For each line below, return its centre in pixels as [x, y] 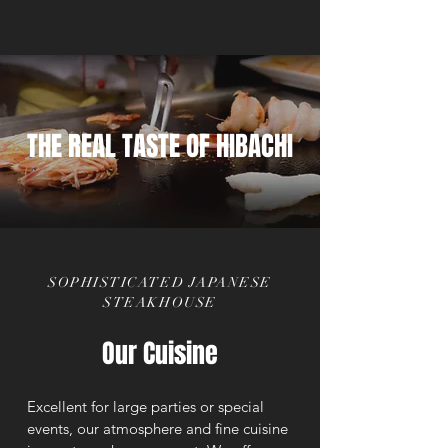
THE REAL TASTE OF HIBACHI [160, 146]
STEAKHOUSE [160, 302]
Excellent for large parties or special [145, 406]
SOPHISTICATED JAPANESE [160, 282]
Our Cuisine [160, 353]
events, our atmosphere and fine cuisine [157, 428]
